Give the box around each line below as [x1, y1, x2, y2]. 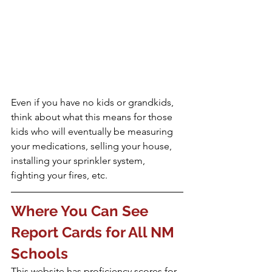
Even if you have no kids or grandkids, [11, 96, 176, 108]
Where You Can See [11, 202, 152, 220]
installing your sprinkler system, [11, 154, 148, 166]
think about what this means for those [11, 110, 175, 123]
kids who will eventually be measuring [11, 125, 175, 137]
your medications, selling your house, [11, 140, 174, 152]
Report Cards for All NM [11, 223, 178, 241]
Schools [11, 244, 68, 262]
